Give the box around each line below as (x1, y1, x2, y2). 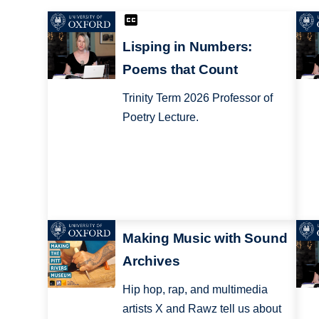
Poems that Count (122, 62, 238, 78)
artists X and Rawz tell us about (122, 302, 281, 315)
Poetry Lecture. (122, 111, 199, 124)
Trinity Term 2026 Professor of (122, 92, 273, 105)
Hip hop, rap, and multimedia (122, 283, 268, 296)
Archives (122, 253, 180, 268)
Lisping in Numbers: (122, 39, 253, 55)
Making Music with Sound (122, 230, 288, 246)
